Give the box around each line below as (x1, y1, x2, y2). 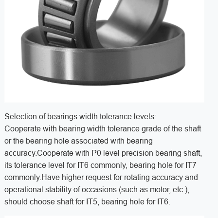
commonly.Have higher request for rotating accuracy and (4, 173, 198, 182)
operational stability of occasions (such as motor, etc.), (4, 185, 189, 194)
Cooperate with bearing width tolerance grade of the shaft (4, 125, 201, 133)
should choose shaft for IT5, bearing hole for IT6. (4, 198, 170, 206)
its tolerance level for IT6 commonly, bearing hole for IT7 (4, 161, 197, 170)
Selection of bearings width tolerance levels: (4, 112, 156, 121)
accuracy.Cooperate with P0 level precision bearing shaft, (4, 149, 202, 158)
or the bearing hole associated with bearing (4, 137, 153, 145)
